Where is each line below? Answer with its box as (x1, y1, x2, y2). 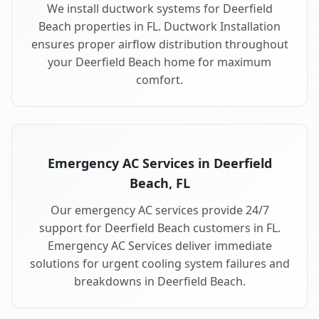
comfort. (136, 72, 183, 88)
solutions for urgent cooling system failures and (29, 256, 290, 272)
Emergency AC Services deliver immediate (47, 238, 272, 254)
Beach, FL (129, 174, 190, 192)
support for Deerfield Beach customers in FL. (38, 220, 281, 236)
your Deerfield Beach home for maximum (48, 54, 271, 70)
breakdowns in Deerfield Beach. (73, 273, 246, 290)
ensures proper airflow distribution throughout (31, 36, 288, 53)
